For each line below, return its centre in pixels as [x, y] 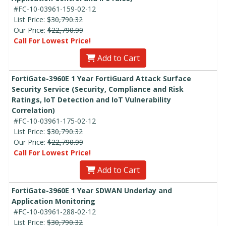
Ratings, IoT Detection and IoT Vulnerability [91, 99]
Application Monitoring [53, 201]
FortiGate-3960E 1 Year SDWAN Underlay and [92, 190]
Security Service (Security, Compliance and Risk [98, 89]
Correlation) [33, 110]
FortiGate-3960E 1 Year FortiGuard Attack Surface [101, 78]
